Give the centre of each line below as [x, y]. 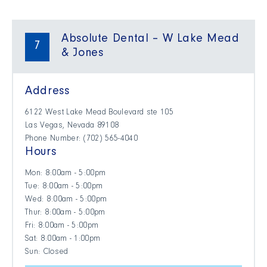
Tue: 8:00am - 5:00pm [64, 187]
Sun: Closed [47, 253]
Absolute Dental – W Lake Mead [150, 40]
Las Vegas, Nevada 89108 [72, 127]
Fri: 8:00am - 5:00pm [62, 227]
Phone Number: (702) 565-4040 [81, 140]
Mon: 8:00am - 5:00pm [66, 174]
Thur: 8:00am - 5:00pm [65, 214]
